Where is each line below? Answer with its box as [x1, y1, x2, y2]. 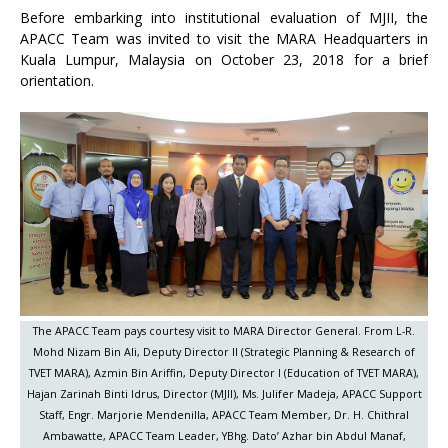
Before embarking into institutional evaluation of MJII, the [20, 8, 428, 27]
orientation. [20, 71, 94, 90]
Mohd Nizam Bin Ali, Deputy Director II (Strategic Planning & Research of [33, 345, 415, 359]
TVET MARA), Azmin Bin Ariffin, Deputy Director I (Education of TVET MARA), [29, 366, 419, 380]
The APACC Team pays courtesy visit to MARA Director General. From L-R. [33, 324, 415, 338]
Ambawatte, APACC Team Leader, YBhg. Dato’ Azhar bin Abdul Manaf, [42, 429, 406, 443]
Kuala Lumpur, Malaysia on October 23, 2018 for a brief [20, 50, 428, 69]
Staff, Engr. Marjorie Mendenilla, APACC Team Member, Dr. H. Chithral [39, 408, 409, 422]
